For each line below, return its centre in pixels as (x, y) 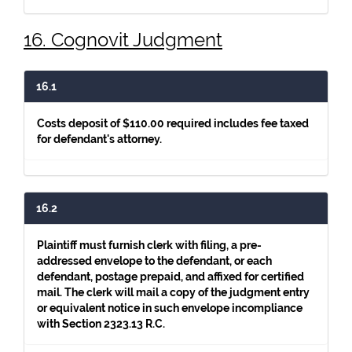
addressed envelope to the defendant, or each (154, 261)
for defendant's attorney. (99, 139)
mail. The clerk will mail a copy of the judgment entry (173, 292)
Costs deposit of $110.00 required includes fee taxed (173, 123)
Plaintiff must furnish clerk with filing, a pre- (149, 245)
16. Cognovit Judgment (123, 40)
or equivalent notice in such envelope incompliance (170, 308)
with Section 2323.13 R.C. (101, 324)
